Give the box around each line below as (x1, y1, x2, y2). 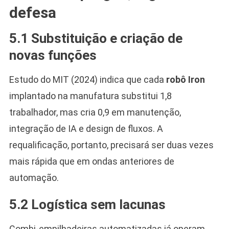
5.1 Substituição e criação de (9, 30, 182, 46)
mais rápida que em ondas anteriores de (9, 155, 174, 167)
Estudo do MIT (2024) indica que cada (9, 74, 166, 85)
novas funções (9, 47, 97, 63)
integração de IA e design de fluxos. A (9, 123, 163, 134)
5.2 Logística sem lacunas (9, 196, 166, 212)
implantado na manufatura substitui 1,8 (9, 90, 172, 101)
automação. (9, 172, 59, 183)
